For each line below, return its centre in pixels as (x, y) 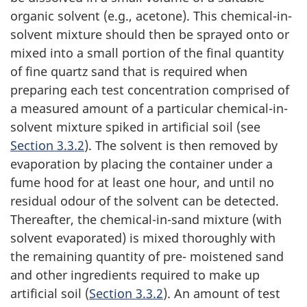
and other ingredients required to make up (135, 274)
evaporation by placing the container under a (142, 163)
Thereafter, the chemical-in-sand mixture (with (146, 219)
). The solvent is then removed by (181, 145)
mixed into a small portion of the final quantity (147, 52)
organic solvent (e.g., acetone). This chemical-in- (151, 15)
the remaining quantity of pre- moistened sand (147, 256)
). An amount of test (222, 293)
